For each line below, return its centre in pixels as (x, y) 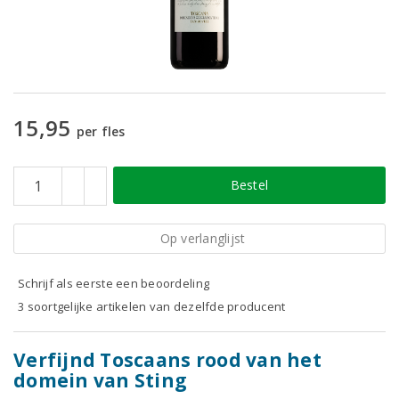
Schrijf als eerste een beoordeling (114, 283)
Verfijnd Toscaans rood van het (167, 360)
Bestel (249, 185)
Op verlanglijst (203, 238)
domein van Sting (101, 380)
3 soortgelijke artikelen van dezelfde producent (152, 306)
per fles (101, 131)
